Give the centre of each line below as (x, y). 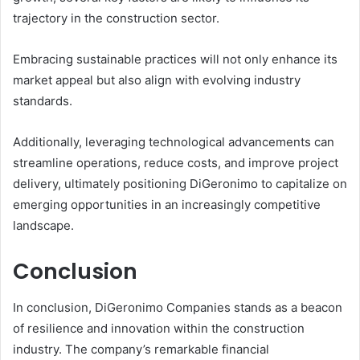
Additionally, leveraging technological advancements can (174, 142)
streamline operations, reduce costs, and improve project (176, 163)
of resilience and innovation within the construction (159, 328)
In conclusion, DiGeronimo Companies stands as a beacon (178, 307)
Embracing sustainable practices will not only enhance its (175, 59)
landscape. (43, 226)
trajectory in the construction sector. (116, 18)
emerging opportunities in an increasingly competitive (167, 205)
